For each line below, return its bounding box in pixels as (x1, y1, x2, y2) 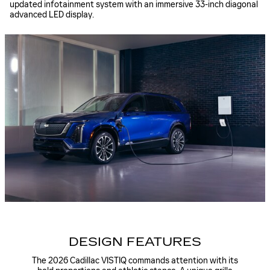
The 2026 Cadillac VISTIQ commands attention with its (32, 256, 238, 266)
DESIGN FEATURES (69, 233, 201, 250)
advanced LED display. (10, 10, 94, 20)
